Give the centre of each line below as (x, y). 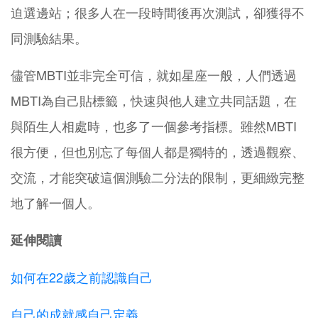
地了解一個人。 (55, 202)
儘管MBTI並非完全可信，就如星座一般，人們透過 (154, 74)
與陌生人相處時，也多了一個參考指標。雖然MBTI (154, 125)
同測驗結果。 (49, 37)
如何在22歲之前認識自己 (82, 276)
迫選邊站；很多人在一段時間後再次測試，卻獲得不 (158, 12)
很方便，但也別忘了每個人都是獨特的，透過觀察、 (158, 151)
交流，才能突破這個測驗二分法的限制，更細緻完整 (158, 176)
